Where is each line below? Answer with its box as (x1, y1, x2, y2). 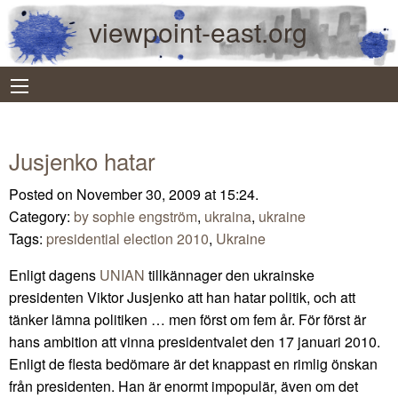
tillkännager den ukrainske (145, 264, 314, 285)
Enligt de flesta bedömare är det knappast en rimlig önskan (9, 353, 378, 374)
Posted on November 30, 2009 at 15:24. (9, 183, 259, 204)
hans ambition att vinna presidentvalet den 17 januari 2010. (9, 330, 380, 352)
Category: (9, 205, 74, 227)
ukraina (204, 205, 251, 227)
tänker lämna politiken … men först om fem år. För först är (9, 308, 366, 330)
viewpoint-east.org (89, 12, 307, 51)
